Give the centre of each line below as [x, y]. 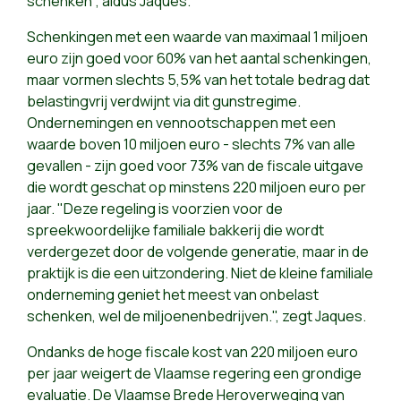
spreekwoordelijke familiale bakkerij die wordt [175, 230]
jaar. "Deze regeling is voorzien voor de [155, 209]
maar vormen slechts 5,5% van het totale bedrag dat [198, 80]
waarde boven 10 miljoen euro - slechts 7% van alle [191, 145]
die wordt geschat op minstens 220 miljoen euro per [196, 188]
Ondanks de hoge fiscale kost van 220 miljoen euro [192, 352]
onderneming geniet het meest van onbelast [173, 295]
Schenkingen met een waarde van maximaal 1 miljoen [197, 37]
